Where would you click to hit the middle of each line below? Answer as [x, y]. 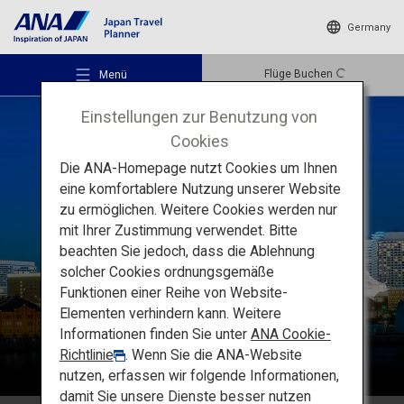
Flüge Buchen [299, 74]
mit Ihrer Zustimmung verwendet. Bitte [178, 230]
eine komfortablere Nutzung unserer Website [200, 188]
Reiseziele [63, 345]
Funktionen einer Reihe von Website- [173, 292]
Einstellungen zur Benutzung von [200, 116]
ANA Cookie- [290, 334]
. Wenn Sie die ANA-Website [213, 354]
